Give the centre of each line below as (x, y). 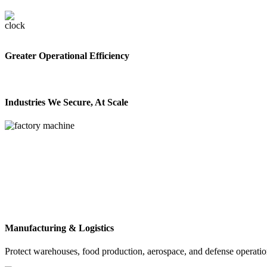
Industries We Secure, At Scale (66, 103)
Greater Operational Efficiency (67, 55)
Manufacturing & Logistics (59, 228)
